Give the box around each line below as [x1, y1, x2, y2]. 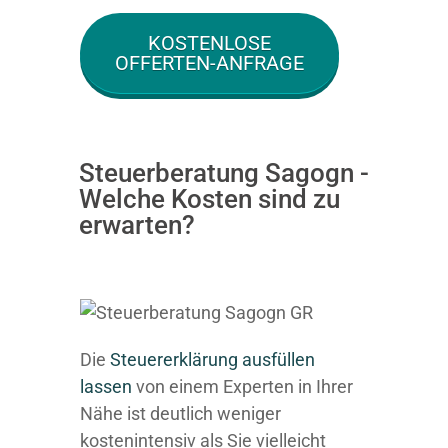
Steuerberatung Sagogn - [79, 158, 369, 188]
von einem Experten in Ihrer [132, 376, 353, 397]
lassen [80, 376, 132, 397]
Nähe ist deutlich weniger [80, 403, 281, 424]
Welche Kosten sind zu [79, 184, 340, 214]
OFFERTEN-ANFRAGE [115, 51, 305, 75]
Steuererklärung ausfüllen [110, 349, 315, 370]
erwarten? [79, 210, 195, 240]
